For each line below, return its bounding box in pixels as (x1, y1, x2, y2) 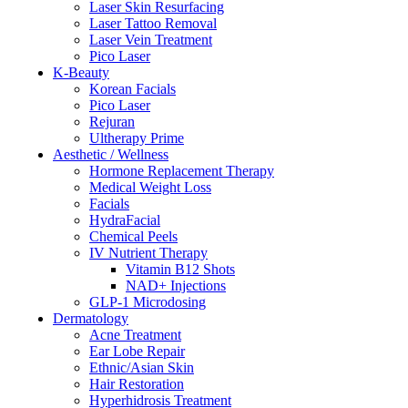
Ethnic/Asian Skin (89, 360, 194, 375)
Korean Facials (89, 81, 176, 97)
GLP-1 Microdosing (89, 294, 206, 310)
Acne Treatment (89, 327, 181, 342)
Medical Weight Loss (89, 179, 211, 195)
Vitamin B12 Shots (126, 261, 235, 277)
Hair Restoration (89, 376, 184, 392)
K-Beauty (53, 65, 109, 80)
